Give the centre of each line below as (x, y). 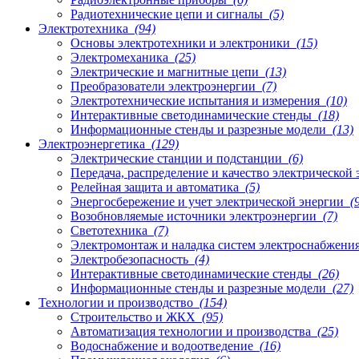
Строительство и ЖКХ (135, 317)
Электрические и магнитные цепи (166, 71)
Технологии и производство (117, 302)
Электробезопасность (131, 259)
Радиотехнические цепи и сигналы (168, 14)
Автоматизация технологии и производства (192, 331)
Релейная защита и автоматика (156, 187)
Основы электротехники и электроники (182, 42)
